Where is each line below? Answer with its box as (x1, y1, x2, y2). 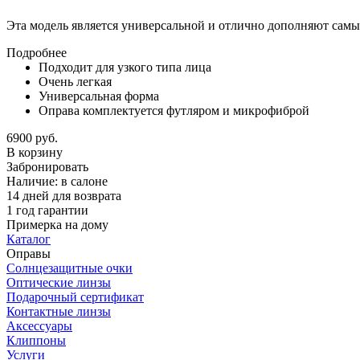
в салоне (61, 174, 108, 188)
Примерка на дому (6, 217, 108, 231)
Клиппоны (6, 333, 66, 347)
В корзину (6, 145, 63, 159)
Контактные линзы (6, 304, 111, 318)
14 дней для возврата (6, 188, 121, 202)
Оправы (6, 246, 51, 260)
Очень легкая (39, 74, 112, 88)
